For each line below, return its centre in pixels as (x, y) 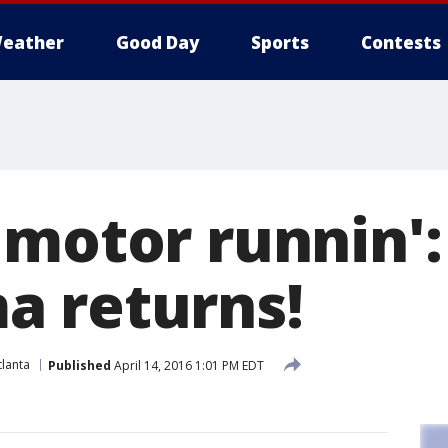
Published (79, 365)
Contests (401, 42)
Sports (280, 42)
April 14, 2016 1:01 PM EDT (187, 365)
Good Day (157, 42)
